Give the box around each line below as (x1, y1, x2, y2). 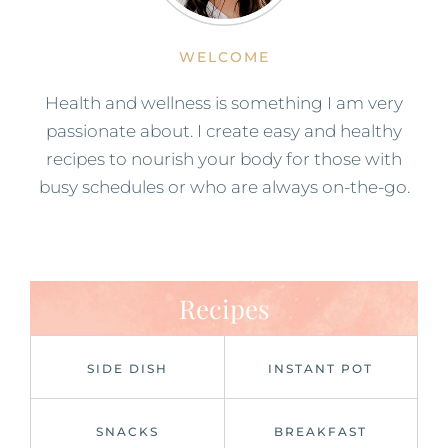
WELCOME (178, 47, 270, 66)
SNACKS (95, 423, 159, 439)
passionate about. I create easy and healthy (46, 120, 402, 141)
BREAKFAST (274, 423, 368, 439)
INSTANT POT (268, 360, 374, 376)
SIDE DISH (86, 360, 168, 376)
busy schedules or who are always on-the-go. (38, 176, 410, 197)
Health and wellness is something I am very (45, 92, 403, 113)
